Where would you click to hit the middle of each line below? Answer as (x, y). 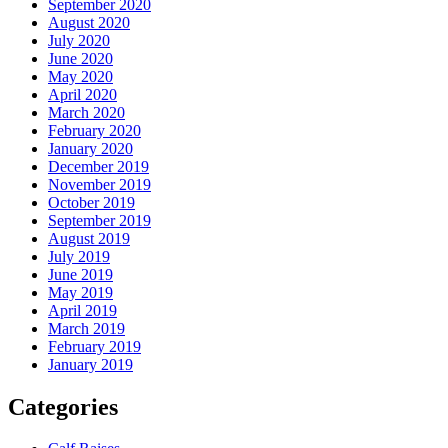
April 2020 (82, 94)
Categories (63, 406)
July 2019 (79, 256)
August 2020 (89, 22)
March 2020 (86, 112)
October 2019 (91, 202)
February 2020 (94, 130)
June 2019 (80, 274)
